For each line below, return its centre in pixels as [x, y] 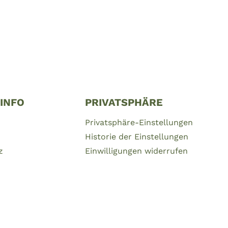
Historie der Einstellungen [136, 137]
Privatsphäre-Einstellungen [139, 122]
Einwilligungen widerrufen [136, 151]
